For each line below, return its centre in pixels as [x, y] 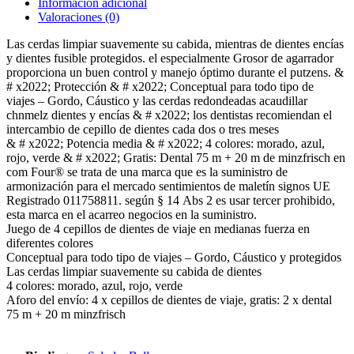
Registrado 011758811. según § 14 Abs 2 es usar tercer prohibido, [171, 200]
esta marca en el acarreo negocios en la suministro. [132, 214]
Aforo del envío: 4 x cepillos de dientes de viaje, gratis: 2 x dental [169, 299]
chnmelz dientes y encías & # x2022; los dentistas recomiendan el [169, 115]
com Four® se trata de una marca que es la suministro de [147, 171]
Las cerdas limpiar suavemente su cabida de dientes [134, 271]
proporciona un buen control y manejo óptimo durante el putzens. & [175, 72]
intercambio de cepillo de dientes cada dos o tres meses [143, 129]
